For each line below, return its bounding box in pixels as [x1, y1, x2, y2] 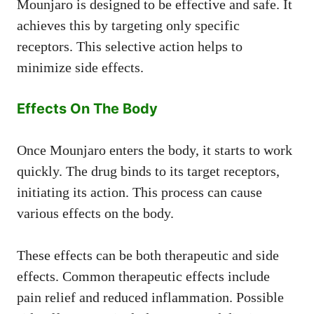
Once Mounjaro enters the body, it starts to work [17, 142, 292, 158]
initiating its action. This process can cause [17, 184, 262, 200]
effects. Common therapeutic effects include [17, 268, 270, 284]
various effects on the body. [17, 205, 174, 221]
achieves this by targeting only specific [17, 17, 240, 33]
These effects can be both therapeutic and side [17, 247, 279, 263]
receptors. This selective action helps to [17, 38, 243, 54]
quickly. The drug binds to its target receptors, [17, 163, 280, 179]
